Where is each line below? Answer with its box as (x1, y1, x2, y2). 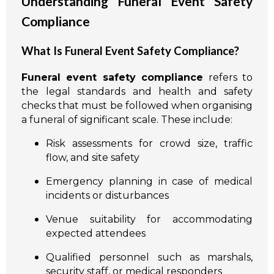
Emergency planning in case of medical (46, 175, 253, 187)
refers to (203, 71, 253, 83)
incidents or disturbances (46, 189, 169, 201)
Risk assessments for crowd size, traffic (46, 137, 253, 149)
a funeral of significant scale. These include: (21, 113, 232, 125)
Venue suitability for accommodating (46, 213, 253, 225)
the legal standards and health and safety (21, 85, 253, 97)
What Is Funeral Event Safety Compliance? (21, 43, 239, 57)
